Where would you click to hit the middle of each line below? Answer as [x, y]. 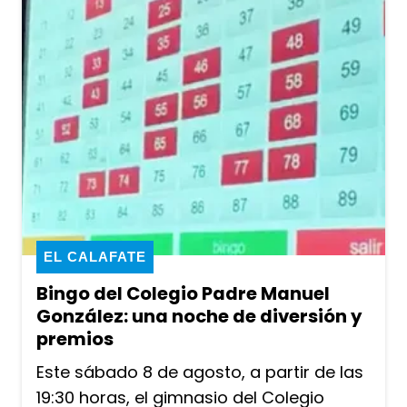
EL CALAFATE [95, 257]
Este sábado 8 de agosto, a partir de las [200, 372]
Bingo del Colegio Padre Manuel [183, 294]
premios [75, 339]
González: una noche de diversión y [199, 317]
